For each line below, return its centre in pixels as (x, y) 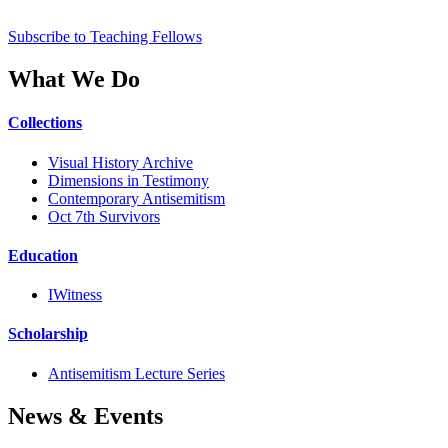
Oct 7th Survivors (104, 216)
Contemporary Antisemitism (136, 198)
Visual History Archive (120, 162)
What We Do (74, 79)
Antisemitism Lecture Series (136, 373)
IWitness (75, 295)
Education (43, 255)
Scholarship (48, 334)
